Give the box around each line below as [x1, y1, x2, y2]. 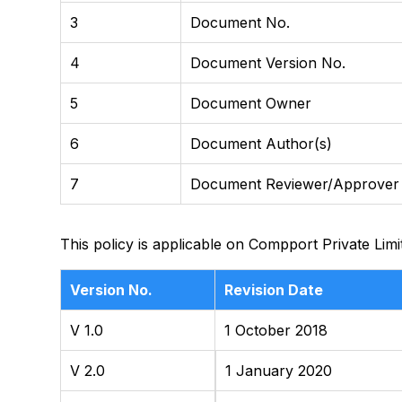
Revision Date [224, 281, 323, 299]
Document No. [189, 13, 290, 31]
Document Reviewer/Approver [189, 175, 399, 193]
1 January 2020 [225, 362, 332, 380]
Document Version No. [189, 54, 345, 72]
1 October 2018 [224, 321, 328, 339]
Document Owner [189, 94, 311, 112]
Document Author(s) [189, 135, 332, 153]
